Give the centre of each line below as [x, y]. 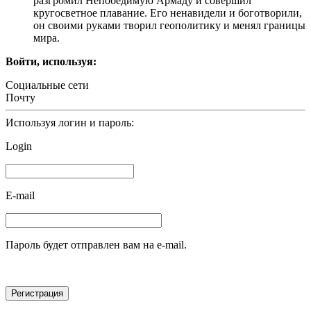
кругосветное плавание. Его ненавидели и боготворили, [168, 12]
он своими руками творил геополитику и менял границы [169, 25]
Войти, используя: [51, 61]
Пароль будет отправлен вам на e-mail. [96, 244]
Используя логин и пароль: [70, 122]
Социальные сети [47, 85]
